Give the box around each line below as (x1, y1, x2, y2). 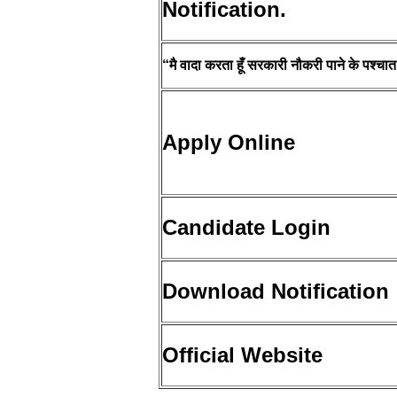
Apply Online (162, 129, 295, 154)
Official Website (162, 342, 323, 367)
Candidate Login (162, 214, 331, 239)
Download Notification (162, 278, 389, 303)
